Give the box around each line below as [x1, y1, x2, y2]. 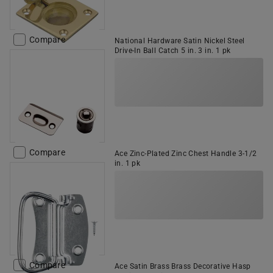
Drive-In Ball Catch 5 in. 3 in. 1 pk [115, 46, 231, 55]
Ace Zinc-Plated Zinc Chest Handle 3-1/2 [115, 149, 257, 158]
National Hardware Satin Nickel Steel [115, 37, 245, 45]
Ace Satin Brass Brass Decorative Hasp [115, 262, 251, 271]
